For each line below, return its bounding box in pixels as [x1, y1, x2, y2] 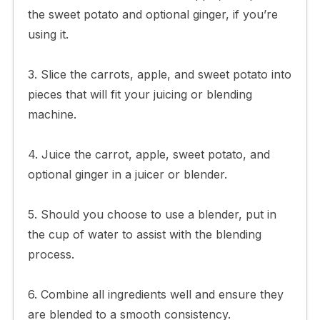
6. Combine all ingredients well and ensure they [27, 286, 284, 301]
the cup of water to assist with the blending [27, 226, 261, 241]
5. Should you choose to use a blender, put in [27, 206, 276, 221]
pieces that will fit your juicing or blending [27, 86, 252, 101]
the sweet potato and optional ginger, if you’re [27, 6, 278, 21]
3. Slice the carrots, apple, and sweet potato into [27, 66, 291, 81]
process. [27, 246, 74, 261]
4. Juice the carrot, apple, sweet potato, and [27, 146, 270, 161]
